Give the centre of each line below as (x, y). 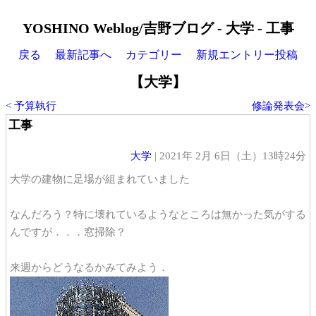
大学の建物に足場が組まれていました (100, 179)
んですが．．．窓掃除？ (68, 232)
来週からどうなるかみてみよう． (89, 267)
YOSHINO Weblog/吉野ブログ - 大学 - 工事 (158, 28)
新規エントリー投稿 (247, 55)
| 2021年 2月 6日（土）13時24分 (229, 156)
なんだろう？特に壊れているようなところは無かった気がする (158, 214)
